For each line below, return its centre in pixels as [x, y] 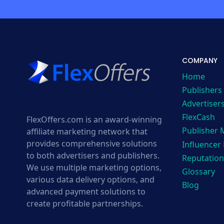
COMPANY [199, 61]
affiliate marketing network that [87, 132]
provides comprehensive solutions [91, 144]
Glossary [198, 171]
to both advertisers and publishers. [93, 156]
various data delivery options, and [90, 180]
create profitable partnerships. [84, 204]
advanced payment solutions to [86, 192]
